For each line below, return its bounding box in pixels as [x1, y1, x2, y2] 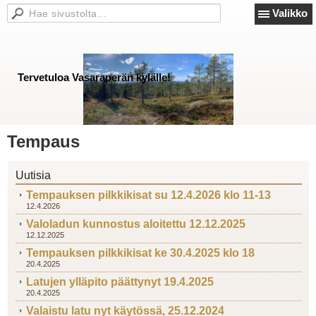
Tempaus [7, 132, 80, 151]
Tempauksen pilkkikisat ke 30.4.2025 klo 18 [26, 247, 255, 259]
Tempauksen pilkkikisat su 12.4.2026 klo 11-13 [26, 189, 271, 201]
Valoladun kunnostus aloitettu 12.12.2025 [26, 218, 245, 230]
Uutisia [16, 169, 51, 181]
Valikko [272, 7, 308, 19]
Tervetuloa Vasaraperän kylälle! [18, 71, 171, 83]
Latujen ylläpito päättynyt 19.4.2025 [26, 276, 214, 288]
